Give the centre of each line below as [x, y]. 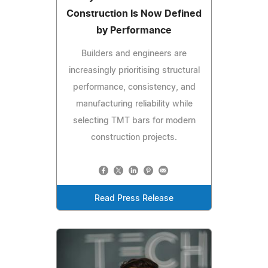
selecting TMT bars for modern [134, 121]
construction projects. [134, 137]
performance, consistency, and [134, 87]
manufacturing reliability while [134, 104]
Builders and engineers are [134, 54]
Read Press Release [134, 198]
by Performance [134, 30]
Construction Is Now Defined [134, 13]
